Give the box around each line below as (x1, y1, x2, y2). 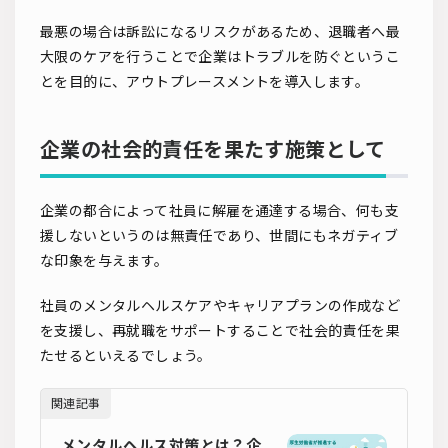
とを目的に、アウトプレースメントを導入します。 (40, 72, 370, 90)
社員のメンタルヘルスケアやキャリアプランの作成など (40, 296, 400, 314)
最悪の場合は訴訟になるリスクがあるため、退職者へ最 (40, 22, 400, 40)
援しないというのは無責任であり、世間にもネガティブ (40, 226, 398, 244)
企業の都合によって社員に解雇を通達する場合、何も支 (40, 201, 399, 219)
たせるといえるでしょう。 (40, 346, 212, 364)
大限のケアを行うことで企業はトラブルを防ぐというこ (40, 47, 400, 65)
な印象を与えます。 (40, 251, 169, 269)
